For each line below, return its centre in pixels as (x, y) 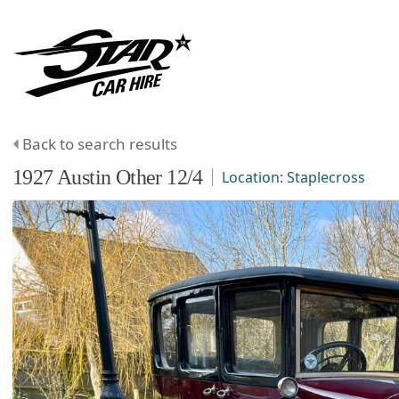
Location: (254, 177)
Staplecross (326, 177)
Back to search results (100, 143)
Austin (84, 177)
